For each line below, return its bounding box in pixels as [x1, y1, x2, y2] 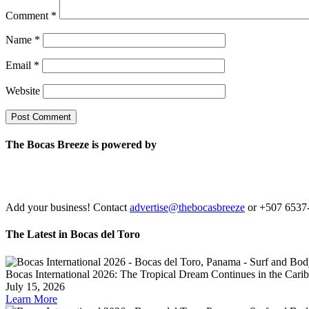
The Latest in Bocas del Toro [6, 228, 140, 241]
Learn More [6, 292, 57, 305]
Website [6, 84, 40, 97]
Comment [6, 9, 51, 21]
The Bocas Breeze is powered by [6, 138, 157, 150]
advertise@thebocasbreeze [130, 201, 245, 214]
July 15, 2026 [6, 280, 65, 292]
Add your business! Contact [6, 201, 130, 214]
